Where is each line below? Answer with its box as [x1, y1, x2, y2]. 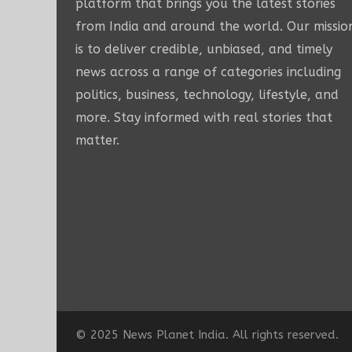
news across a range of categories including [75, 64, 341, 80]
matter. [75, 133, 119, 148]
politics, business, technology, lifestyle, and [75, 87, 339, 103]
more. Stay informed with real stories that [75, 110, 332, 126]
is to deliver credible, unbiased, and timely [75, 42, 332, 57]
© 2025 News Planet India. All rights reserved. [75, 328, 339, 343]
